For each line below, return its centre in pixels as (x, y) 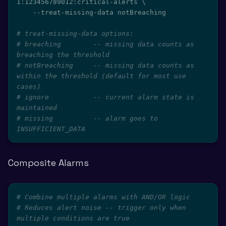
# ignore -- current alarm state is (105, 97)
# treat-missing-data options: (75, 34)
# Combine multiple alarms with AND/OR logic (103, 197)
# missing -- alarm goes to (87, 118)
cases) (29, 87)
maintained (37, 108)
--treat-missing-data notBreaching (25, 12)
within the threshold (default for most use (101, 76)
